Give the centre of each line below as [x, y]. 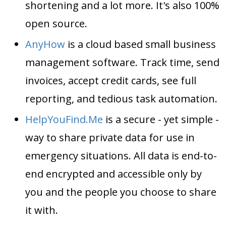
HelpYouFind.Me [64, 119]
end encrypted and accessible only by [114, 174]
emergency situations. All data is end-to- [121, 155]
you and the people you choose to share [121, 192]
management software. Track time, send [122, 62]
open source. [56, 23]
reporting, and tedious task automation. [121, 98]
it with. [42, 210]
